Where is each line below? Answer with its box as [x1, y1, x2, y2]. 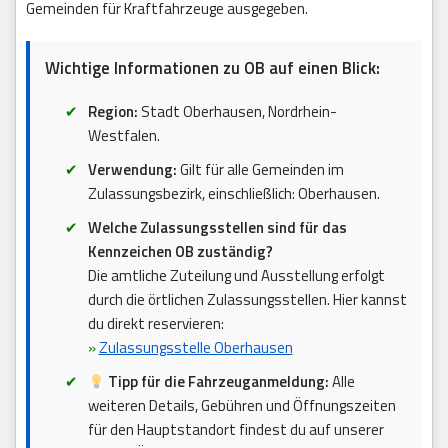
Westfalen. [87, 124, 160, 148]
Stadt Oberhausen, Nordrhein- [137, 100, 337, 124]
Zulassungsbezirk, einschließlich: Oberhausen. [87, 182, 380, 206]
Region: [87, 100, 138, 124]
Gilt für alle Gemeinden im [176, 158, 344, 182]
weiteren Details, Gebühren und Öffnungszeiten [87, 394, 396, 418]
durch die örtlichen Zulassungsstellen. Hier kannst [87, 288, 407, 312]
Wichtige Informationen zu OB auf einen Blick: [45, 55, 380, 81]
